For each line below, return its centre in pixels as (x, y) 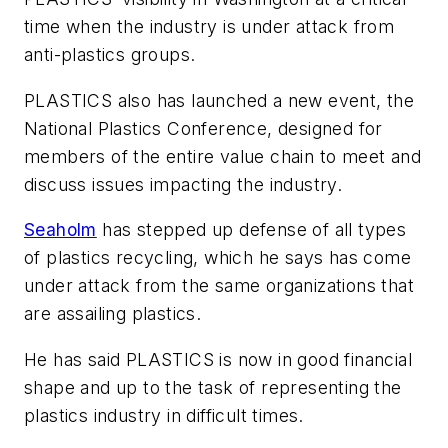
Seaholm (60, 230)
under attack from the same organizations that (219, 286)
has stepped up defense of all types (251, 230)
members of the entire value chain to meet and (222, 156)
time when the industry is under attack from (209, 27)
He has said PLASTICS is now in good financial (218, 359)
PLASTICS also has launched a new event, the (219, 100)
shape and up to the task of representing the (213, 387)
